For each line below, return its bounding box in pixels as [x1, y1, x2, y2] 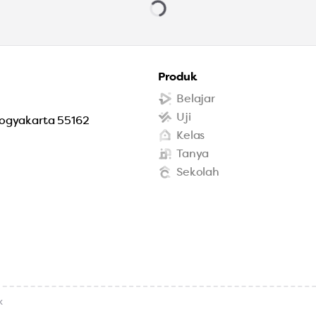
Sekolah [176, 164, 219, 180]
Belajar [176, 91, 215, 107]
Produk [158, 69, 198, 85]
